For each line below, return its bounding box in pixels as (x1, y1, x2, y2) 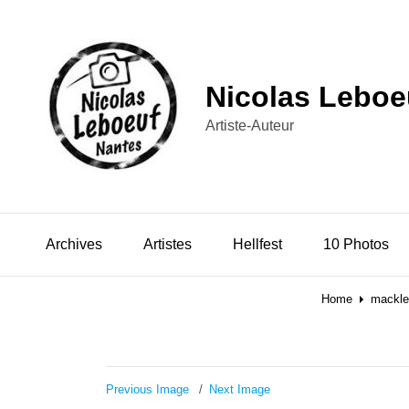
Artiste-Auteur (205, 118, 294, 133)
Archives (46, 236, 102, 252)
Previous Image (105, 383, 189, 396)
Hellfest (233, 236, 282, 252)
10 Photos (323, 236, 389, 252)
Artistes (143, 236, 192, 252)
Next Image (208, 383, 270, 396)
